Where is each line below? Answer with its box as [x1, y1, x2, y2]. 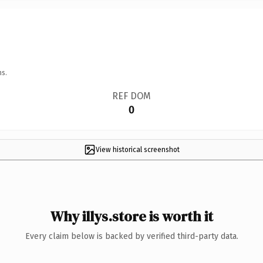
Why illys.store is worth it [50, 206, 213, 226]
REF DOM [112, 90, 151, 102]
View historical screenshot [95, 145, 180, 154]
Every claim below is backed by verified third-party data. [25, 231, 238, 241]
